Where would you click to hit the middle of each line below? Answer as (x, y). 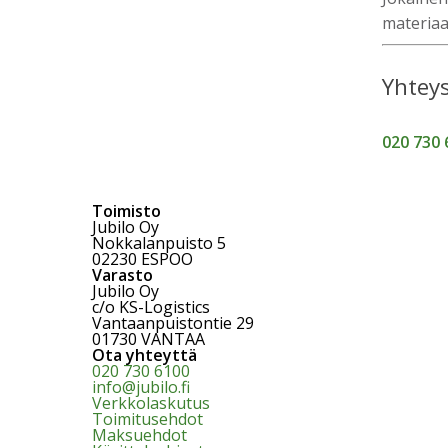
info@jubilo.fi (141, 387)
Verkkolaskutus (151, 403)
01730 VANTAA (148, 339)
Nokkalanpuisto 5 (159, 243)
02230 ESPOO (142, 259)
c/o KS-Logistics (151, 307)
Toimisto (126, 211)
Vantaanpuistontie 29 (173, 323)
